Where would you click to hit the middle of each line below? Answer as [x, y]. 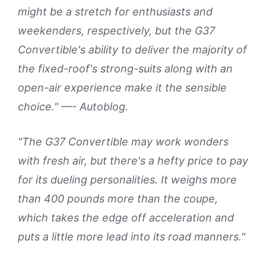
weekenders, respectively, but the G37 [116, 31]
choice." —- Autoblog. [73, 107]
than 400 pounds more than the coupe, [118, 199]
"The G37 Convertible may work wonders [123, 142]
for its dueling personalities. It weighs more [127, 180]
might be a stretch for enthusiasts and [115, 12]
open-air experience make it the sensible [122, 88]
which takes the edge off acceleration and [126, 218]
